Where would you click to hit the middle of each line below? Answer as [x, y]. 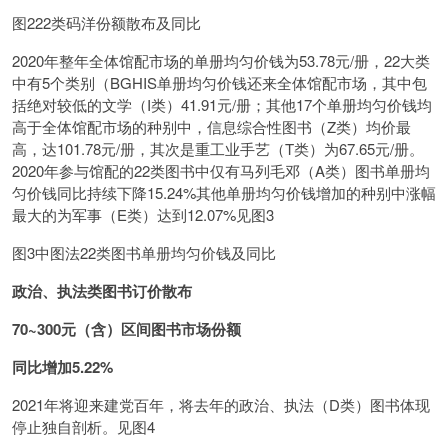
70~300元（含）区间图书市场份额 [126, 329]
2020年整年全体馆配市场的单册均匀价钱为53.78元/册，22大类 [221, 60]
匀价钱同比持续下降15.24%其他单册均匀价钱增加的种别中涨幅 [224, 192]
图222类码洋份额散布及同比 [106, 22]
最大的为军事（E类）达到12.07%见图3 [143, 214]
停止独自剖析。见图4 [83, 426]
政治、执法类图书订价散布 [102, 291]
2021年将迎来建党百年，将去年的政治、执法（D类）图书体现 [221, 404]
